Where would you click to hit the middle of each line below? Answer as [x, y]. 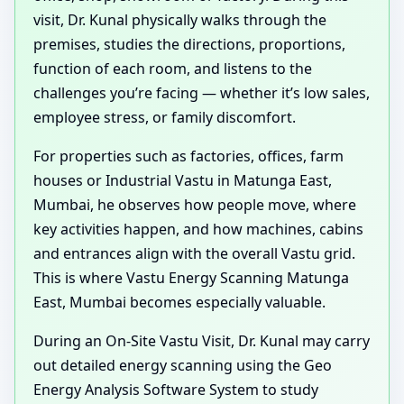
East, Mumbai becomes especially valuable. [179, 302]
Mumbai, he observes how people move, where [195, 204]
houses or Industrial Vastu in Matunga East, [183, 180]
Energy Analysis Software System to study [176, 389]
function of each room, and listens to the [173, 68]
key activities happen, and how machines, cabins [198, 229]
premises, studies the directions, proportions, [189, 44]
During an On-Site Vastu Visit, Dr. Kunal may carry [202, 340]
